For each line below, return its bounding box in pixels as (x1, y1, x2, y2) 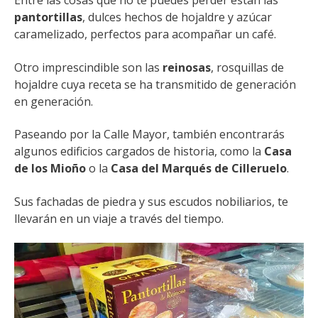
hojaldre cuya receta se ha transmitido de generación (14, 76, 296, 92)
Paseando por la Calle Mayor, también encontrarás (14, 126, 285, 143)
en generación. (14, 93, 93, 109)
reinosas (163, 59, 211, 75)
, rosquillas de (211, 59, 284, 75)
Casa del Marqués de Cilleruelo (111, 160, 287, 177)
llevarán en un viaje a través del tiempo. (14, 210, 224, 226)
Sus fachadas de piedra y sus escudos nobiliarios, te (14, 193, 288, 209)
